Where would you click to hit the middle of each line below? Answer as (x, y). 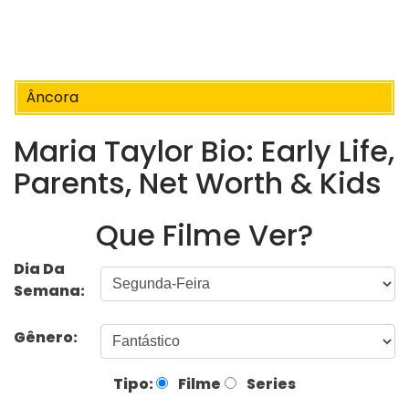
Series (270, 383)
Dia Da (39, 268)
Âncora (52, 97)
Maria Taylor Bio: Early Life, (204, 152)
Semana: (49, 290)
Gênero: (47, 337)
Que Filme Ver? (204, 235)
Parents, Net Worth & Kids (198, 184)
